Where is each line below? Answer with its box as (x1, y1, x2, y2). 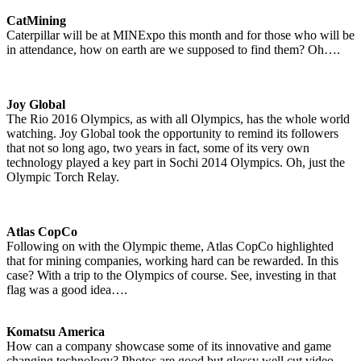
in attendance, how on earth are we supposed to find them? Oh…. (6, 42, 340, 56)
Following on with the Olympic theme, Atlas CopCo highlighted (6, 239, 334, 253)
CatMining (6, 13, 66, 27)
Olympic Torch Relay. (6, 169, 119, 184)
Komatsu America (6, 324, 105, 338)
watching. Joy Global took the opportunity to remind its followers (6, 126, 338, 140)
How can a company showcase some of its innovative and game (6, 338, 331, 353)
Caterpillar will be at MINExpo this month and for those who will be (6, 27, 355, 42)
